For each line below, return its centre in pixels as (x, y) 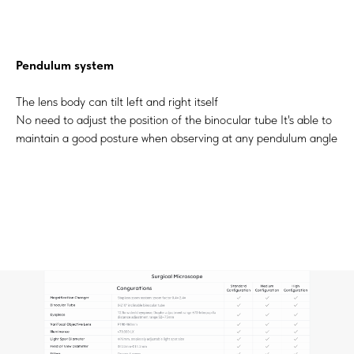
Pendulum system (65, 65)
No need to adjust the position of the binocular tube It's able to (174, 119)
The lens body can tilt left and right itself (117, 101)
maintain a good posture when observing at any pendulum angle (177, 137)
